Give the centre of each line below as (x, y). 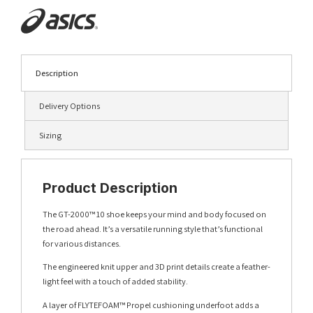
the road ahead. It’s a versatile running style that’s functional (153, 228)
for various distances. (82, 243)
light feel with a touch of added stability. (115, 282)
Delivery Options (70, 105)
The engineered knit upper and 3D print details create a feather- (156, 267)
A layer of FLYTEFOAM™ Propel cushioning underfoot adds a (151, 305)
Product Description (110, 188)
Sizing (50, 135)
